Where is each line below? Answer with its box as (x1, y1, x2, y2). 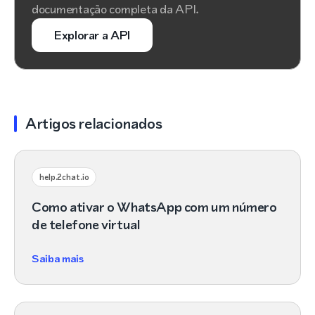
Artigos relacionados (25, 113, 162, 134)
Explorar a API (54, 26, 130, 44)
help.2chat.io (39, 172, 89, 183)
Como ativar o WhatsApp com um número (32, 198, 277, 217)
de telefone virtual (32, 215, 141, 234)
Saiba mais (32, 251, 84, 266)
